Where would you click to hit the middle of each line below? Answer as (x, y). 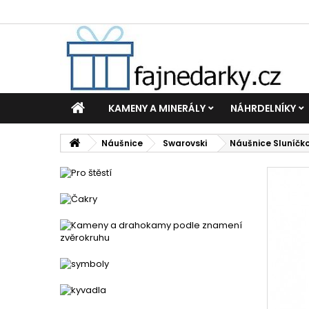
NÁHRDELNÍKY (263, 108)
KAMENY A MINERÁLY (157, 108)
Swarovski (185, 143)
